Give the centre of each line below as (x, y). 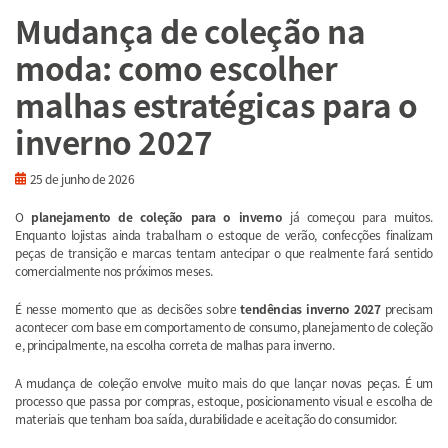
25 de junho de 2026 (82, 178)
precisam (407, 308)
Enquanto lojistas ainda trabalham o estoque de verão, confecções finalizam (224, 234)
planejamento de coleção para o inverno (157, 216)
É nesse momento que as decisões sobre (128, 308)
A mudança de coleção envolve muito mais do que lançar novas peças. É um (224, 382)
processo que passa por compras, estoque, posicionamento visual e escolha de (224, 400)
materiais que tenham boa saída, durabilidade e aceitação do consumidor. (206, 418)
